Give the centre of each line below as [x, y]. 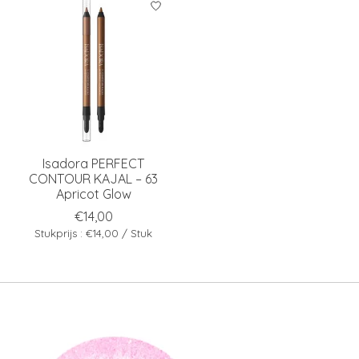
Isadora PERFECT [94, 163]
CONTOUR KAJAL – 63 [94, 178]
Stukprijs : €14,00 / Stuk [94, 233]
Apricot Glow [93, 194]
